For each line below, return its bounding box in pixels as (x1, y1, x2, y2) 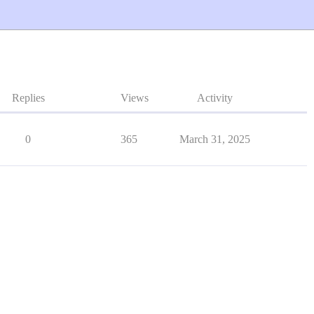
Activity (196, 92, 233, 104)
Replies (11, 92, 45, 104)
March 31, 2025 (179, 133, 250, 145)
